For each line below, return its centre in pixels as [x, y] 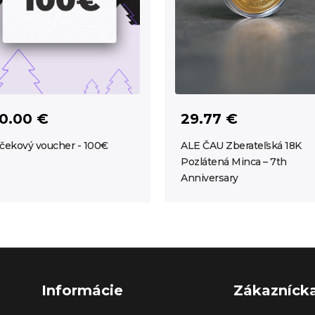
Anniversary [210, 178]
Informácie [82, 291]
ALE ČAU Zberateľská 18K [241, 146]
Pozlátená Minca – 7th [234, 162]
